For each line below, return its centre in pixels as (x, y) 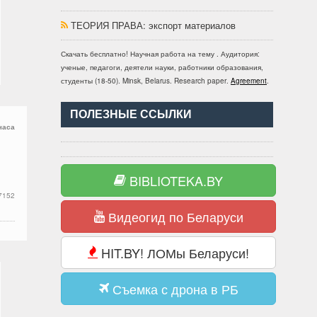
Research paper (200, 81)
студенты (77, 81)
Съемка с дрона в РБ (173, 289)
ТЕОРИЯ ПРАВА (107, 25)
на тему (201, 54)
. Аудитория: (238, 54)
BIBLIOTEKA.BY (174, 180)
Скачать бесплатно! (96, 54)
